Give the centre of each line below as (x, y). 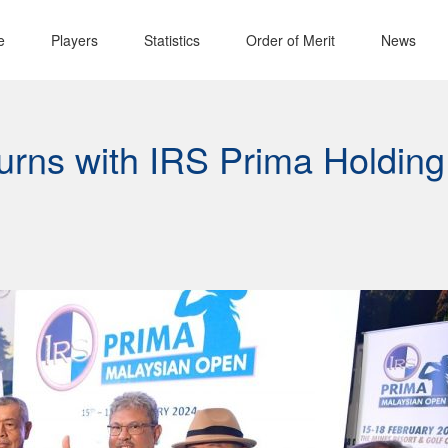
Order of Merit (290, 40)
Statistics (171, 40)
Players (74, 40)
